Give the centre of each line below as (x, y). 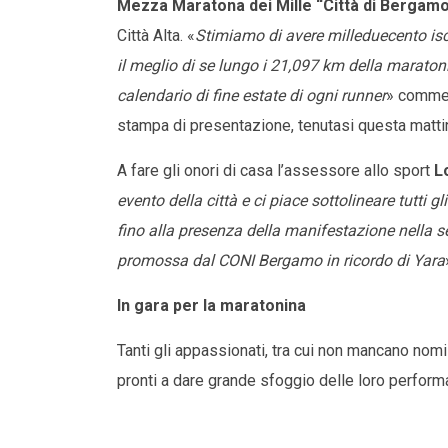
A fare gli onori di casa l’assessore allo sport (275, 171)
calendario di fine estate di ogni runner (251, 96)
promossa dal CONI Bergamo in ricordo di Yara (281, 261)
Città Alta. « (156, 36)
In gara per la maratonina (211, 306)
